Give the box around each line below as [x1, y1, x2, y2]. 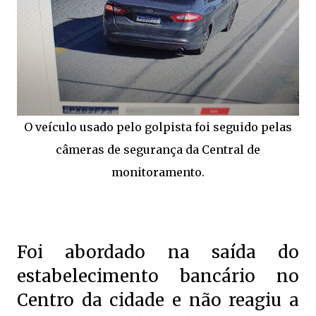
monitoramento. [111, 165, 205, 179]
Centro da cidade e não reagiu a [17, 289, 299, 311]
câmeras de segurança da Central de [56, 142, 260, 157]
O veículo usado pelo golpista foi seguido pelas [24, 120, 292, 134]
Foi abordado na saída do [17, 241, 299, 263]
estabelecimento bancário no [17, 265, 299, 287]
